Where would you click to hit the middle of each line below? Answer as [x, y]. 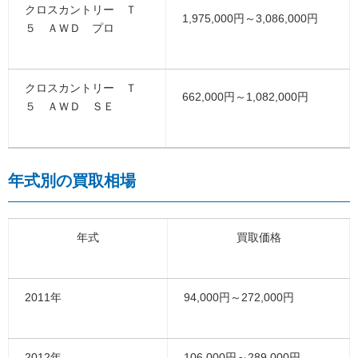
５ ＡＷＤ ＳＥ [70, 107]
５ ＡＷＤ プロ [70, 28]
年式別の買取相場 [72, 181]
